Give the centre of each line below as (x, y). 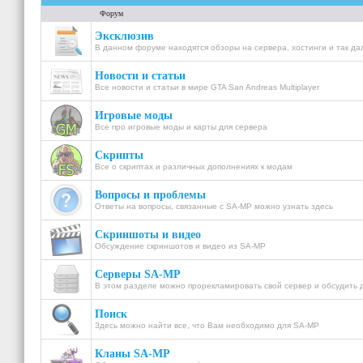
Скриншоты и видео (148, 235)
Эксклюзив (124, 36)
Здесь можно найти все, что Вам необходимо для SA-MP (207, 325)
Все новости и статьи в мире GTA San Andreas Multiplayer (207, 87)
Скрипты (119, 155)
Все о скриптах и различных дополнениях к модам (194, 167)
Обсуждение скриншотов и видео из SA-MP (180, 246)
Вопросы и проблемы (150, 195)
